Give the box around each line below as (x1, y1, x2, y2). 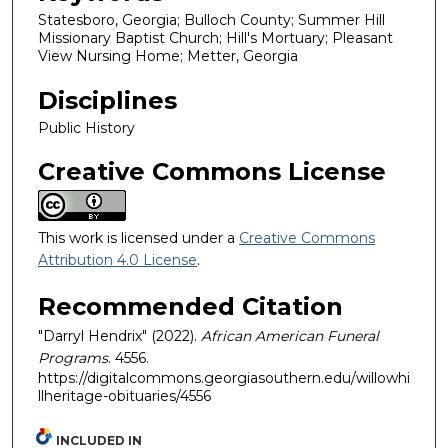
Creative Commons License (38, 157, 386, 187)
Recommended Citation (38, 291, 343, 321)
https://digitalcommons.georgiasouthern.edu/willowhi (38, 368, 410, 387)
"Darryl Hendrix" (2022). (38, 326, 201, 345)
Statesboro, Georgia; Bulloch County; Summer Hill (38, 11, 385, 29)
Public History (38, 118, 135, 137)
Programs (38, 348, 108, 367)
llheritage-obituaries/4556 (38, 386, 211, 405)
